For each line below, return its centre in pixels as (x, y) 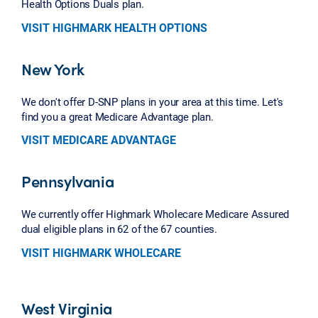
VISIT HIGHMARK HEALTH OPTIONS (114, 27)
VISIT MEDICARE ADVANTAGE (99, 140)
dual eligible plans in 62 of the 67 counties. (120, 229)
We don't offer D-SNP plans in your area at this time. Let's (153, 101)
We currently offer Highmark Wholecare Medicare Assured (155, 214)
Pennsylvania (68, 181)
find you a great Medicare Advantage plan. (117, 116)
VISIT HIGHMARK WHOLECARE (101, 253)
